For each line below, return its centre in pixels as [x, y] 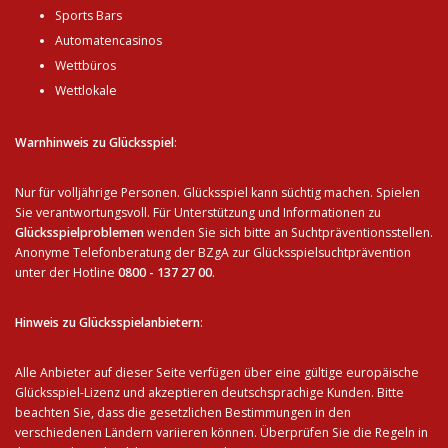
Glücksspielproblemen [81, 233]
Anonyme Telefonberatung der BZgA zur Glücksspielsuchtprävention [213, 253]
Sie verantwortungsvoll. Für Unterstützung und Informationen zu [198, 213]
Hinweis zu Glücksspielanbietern [107, 323]
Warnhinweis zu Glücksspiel [94, 143]
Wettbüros [85, 66]
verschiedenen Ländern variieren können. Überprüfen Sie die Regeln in [221, 433]
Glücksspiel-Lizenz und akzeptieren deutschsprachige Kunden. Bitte [209, 393]
